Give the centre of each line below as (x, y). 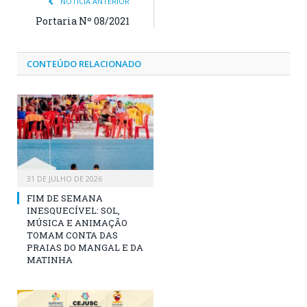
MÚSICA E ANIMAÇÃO (77, 223)
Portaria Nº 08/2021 (83, 21)
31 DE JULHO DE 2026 (64, 179)
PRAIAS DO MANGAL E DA (85, 248)
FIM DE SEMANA (65, 198)
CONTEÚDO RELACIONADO (84, 64)
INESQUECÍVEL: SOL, (73, 211)
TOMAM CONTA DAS (72, 235)
